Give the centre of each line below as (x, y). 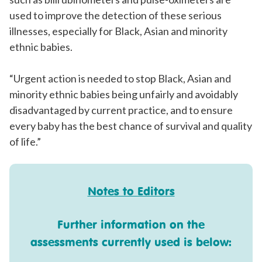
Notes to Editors (131, 191)
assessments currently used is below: (131, 242)
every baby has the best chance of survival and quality (131, 126)
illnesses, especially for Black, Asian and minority (118, 31)
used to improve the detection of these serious (116, 15)
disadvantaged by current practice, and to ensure (121, 110)
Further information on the (131, 225)
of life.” (25, 142)
